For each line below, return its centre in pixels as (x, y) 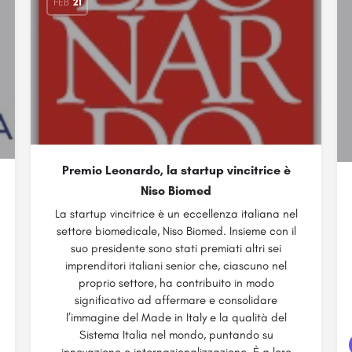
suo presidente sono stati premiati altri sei (176, 248)
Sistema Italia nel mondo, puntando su (176, 335)
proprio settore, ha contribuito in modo (176, 283)
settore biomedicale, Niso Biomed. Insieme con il (176, 231)
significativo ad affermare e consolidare (176, 300)
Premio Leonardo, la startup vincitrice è (176, 170)
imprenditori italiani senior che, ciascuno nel (176, 266)
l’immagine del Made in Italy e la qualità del (176, 317)
